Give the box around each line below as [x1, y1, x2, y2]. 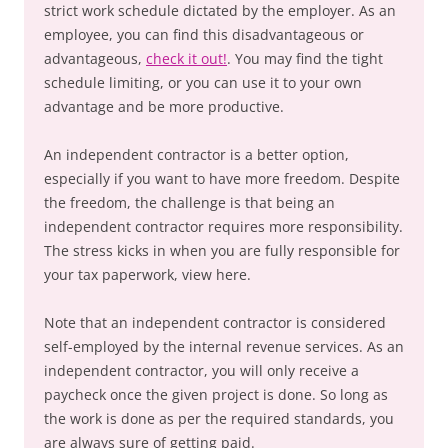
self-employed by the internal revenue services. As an [44, 337, 404, 356]
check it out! [146, 49, 227, 68]
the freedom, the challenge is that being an [44, 193, 335, 212]
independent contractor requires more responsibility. [44, 217, 403, 236]
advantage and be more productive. [44, 97, 284, 116]
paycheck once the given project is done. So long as [44, 385, 388, 404]
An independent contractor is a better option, [44, 145, 349, 164]
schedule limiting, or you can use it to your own [44, 73, 362, 92]
